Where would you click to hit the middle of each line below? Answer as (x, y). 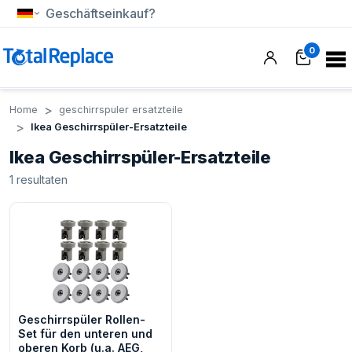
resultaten (42, 180)
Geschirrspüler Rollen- (82, 319)
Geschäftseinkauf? (101, 13)
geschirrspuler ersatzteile (121, 110)
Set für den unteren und (85, 334)
